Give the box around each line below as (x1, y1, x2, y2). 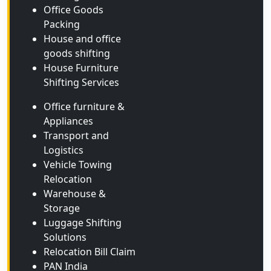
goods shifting (44, 47, 110, 60)
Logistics (44, 143, 83, 157)
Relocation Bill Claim (44, 245, 135, 258)
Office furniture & (44, 100, 125, 113)
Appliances (44, 114, 93, 128)
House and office (44, 32, 121, 45)
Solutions (44, 230, 87, 244)
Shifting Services (44, 76, 119, 89)
